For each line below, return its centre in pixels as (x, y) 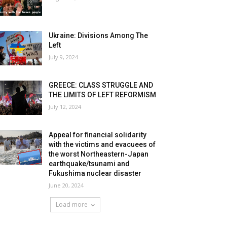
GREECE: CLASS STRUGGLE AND (101, 85)
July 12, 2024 (65, 107)
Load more (71, 205)
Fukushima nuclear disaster (95, 174)
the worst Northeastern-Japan (99, 154)
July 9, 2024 (64, 57)
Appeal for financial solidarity (98, 135)
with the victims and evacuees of (102, 145)
